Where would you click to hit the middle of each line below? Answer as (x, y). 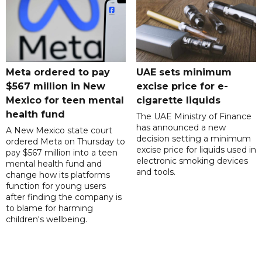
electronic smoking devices (192, 161)
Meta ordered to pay (58, 73)
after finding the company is (64, 197)
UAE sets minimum (184, 73)
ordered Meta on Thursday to (65, 142)
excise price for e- (182, 87)
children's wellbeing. (46, 220)
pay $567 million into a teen (62, 153)
